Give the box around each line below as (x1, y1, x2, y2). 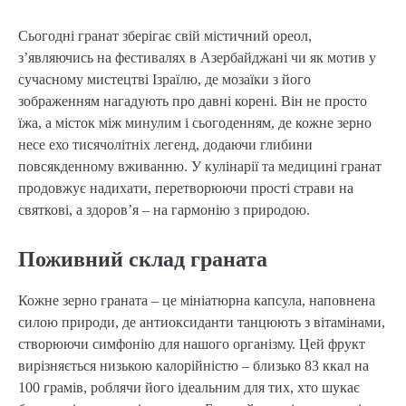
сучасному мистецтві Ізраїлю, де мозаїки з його (18, 71, 311, 87)
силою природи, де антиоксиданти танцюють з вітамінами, (18, 314, 385, 330)
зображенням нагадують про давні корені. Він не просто (18, 92, 367, 109)
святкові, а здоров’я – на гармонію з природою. (18, 201, 310, 217)
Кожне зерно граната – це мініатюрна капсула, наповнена (18, 292, 375, 308)
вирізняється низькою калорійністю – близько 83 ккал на (18, 357, 369, 373)
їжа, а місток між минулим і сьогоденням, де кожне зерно (18, 114, 372, 130)
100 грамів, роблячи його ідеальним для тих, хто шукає (18, 379, 360, 395)
